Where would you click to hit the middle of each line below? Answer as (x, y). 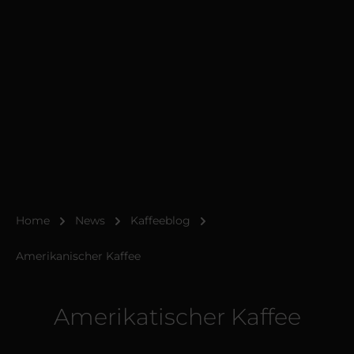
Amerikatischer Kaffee (177, 316)
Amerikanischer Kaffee (78, 256)
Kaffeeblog (160, 220)
